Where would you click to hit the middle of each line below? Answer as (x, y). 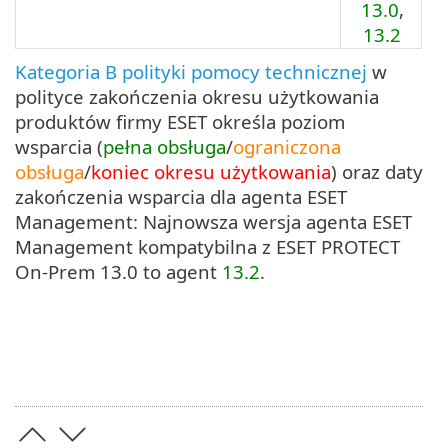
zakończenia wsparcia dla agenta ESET (181, 196)
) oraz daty (377, 171)
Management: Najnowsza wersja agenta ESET (213, 221)
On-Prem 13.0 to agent (118, 271)
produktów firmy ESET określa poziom (180, 121)
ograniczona (287, 146)
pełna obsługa (164, 146)
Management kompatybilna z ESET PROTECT (207, 246)
